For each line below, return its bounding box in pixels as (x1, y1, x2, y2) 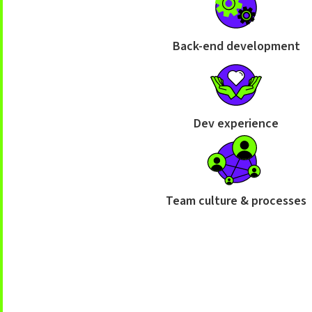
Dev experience (194, 115, 279, 132)
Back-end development (172, 38, 300, 55)
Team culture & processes (166, 192, 307, 210)
